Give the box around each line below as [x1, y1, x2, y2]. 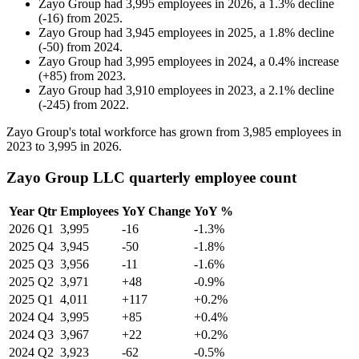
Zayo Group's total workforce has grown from [6, 125, 243, 139]
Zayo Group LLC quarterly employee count [6, 168, 296, 186]
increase [298, 54, 339, 69]
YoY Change [122, 204, 191, 218]
